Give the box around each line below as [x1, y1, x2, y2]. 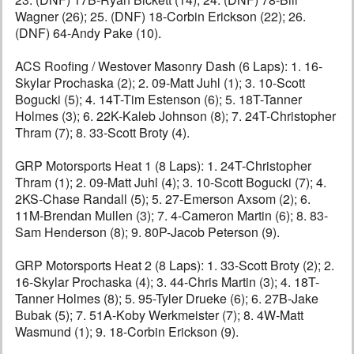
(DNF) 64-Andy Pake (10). [15, 24, 161, 43]
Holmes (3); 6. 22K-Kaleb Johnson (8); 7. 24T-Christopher [15, 107, 336, 126]
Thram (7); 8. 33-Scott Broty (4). [15, 123, 190, 142]
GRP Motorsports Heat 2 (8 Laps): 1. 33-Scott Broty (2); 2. [15, 256, 334, 275]
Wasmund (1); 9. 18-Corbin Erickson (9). [15, 322, 239, 341]
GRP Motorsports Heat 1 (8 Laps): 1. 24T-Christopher [15, 156, 311, 175]
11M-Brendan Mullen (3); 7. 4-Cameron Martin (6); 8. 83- [15, 206, 328, 225]
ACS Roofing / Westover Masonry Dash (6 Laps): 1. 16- [15, 57, 322, 76]
